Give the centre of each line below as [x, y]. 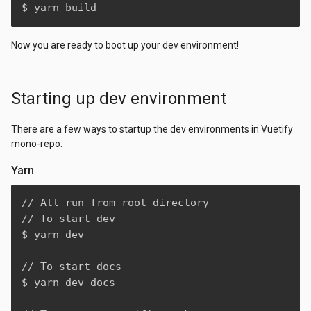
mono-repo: [37, 143]
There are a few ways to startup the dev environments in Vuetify [152, 129]
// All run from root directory [115, 202]
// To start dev [68, 218]
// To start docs [72, 266]
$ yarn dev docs [68, 282]
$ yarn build [59, 8]
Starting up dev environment [119, 98]
